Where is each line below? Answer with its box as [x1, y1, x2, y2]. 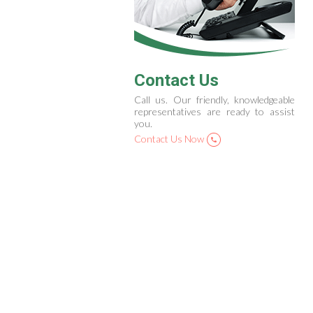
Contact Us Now [134, 133, 204, 145]
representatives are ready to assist [134, 105, 295, 117]
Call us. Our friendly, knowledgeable [134, 94, 295, 105]
